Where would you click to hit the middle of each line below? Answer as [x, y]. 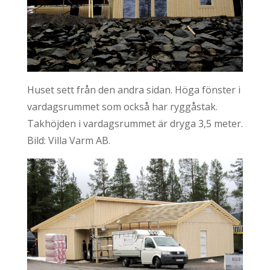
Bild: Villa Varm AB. [68, 140]
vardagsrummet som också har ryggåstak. [122, 106]
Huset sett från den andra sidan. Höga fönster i [133, 89]
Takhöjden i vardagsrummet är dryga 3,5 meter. [135, 123]
